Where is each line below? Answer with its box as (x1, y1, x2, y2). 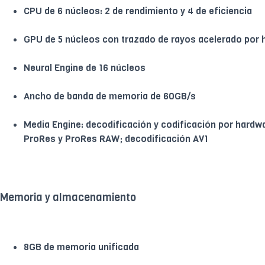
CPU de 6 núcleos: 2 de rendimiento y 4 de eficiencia (24, 4, 252, 17)
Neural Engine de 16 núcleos (24, 61, 146, 74)
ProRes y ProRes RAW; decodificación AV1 (24, 132, 208, 145)
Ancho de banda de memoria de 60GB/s (24, 89, 196, 102)
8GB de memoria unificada (24, 240, 139, 253)
